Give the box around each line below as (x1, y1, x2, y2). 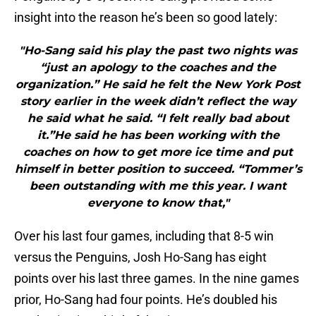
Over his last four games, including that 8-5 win (14, 229, 274, 244)
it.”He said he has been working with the (37, 128, 279, 142)
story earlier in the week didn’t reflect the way (20, 95, 296, 109)
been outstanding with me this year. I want (30, 179, 286, 193)
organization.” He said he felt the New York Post (16, 78, 300, 92)
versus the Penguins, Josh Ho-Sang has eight (14, 250, 267, 265)
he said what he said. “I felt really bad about (27, 111, 289, 126)
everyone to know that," (87, 196, 229, 210)
